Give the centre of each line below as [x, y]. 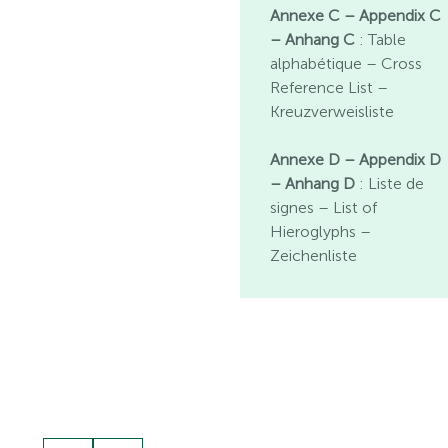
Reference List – [329, 87]
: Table [381, 39]
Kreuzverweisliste [332, 111]
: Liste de [390, 183]
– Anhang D [313, 183]
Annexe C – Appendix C [356, 15]
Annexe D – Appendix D [356, 159]
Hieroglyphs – [321, 231]
